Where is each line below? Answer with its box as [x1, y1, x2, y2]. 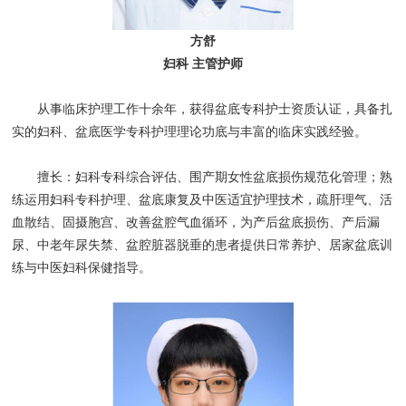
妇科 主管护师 [163, 57, 243, 72]
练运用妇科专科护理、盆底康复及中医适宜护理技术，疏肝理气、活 [12, 193, 393, 208]
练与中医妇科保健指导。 [12, 261, 152, 275]
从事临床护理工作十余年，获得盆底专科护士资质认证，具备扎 [12, 102, 393, 117]
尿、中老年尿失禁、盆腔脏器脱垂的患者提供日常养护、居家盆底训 [12, 238, 393, 253]
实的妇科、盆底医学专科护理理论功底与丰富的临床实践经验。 [12, 125, 368, 140]
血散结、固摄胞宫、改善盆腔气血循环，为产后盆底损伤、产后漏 [12, 216, 381, 230]
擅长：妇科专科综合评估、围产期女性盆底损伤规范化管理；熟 [12, 170, 393, 185]
